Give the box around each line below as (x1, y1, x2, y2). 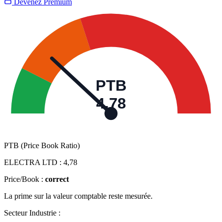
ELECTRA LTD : (4, 158, 63, 167)
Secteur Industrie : (4, 209, 60, 218)
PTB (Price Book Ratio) (4, 141, 80, 150)
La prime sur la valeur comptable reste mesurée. (4, 192, 153, 201)
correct (45, 175, 69, 184)
